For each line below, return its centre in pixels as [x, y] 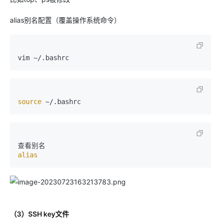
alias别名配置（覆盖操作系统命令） [65, 20]
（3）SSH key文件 [39, 214]
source [30, 102]
